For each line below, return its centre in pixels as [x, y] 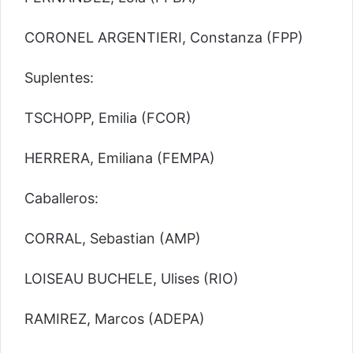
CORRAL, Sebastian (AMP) [113, 238]
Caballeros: [61, 198]
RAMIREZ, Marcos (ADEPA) [115, 318]
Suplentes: [59, 77]
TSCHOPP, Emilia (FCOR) [108, 117]
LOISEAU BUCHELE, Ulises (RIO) [132, 278]
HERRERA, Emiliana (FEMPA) [120, 158]
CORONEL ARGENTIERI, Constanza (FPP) [164, 37]
